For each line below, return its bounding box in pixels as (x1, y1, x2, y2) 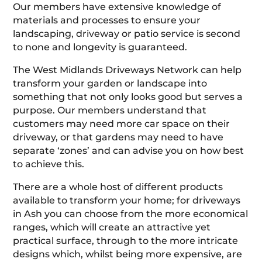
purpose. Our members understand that (13, 104, 207, 116)
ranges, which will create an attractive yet (13, 221, 211, 233)
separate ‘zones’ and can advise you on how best (13, 144, 244, 156)
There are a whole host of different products (13, 181, 223, 192)
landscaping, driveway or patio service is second (13, 27, 241, 39)
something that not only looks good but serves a (13, 91, 243, 102)
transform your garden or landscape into (13, 77, 208, 89)
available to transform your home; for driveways (13, 194, 241, 206)
